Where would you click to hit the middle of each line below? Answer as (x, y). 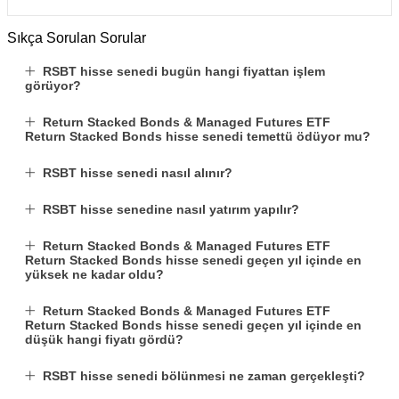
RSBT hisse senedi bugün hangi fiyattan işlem (184, 71)
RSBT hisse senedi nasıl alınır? (138, 173)
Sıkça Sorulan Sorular (77, 38)
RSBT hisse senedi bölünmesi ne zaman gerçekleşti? (204, 376)
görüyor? (53, 85)
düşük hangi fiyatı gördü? (104, 339)
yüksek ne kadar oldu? (94, 274)
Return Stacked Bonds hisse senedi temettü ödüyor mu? (198, 136)
